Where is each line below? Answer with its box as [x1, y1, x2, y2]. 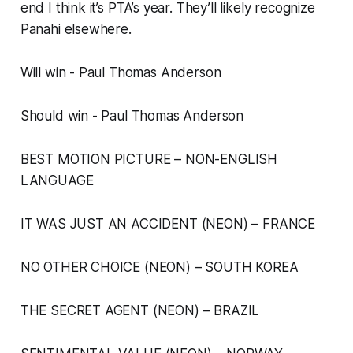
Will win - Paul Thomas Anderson [20, 65, 221, 81]
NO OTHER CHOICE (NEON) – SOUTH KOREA [20, 259, 299, 276]
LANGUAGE [20, 173, 94, 189]
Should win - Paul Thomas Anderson [20, 108, 244, 124]
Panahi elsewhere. [20, 21, 132, 38]
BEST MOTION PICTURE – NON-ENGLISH [20, 151, 278, 168]
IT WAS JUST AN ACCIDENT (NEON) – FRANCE [20, 216, 316, 232]
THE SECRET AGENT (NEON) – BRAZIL [20, 303, 260, 319]
